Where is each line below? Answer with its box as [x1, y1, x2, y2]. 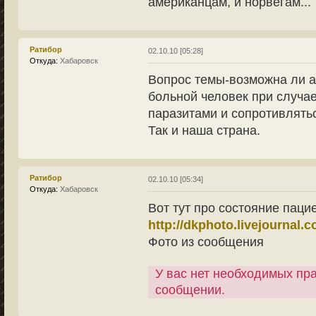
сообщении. [154, 282, 225, 297]
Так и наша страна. [147, 123, 260, 138]
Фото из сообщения [147, 234, 264, 249]
